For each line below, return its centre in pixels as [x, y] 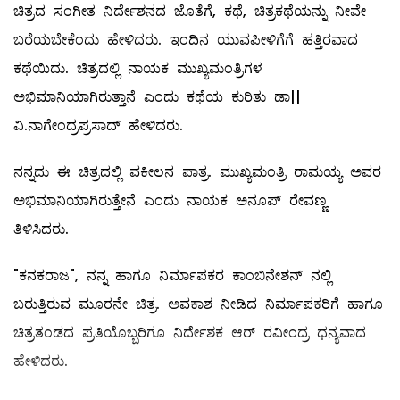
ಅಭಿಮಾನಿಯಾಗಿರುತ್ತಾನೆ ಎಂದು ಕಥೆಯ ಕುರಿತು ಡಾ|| [157, 97]
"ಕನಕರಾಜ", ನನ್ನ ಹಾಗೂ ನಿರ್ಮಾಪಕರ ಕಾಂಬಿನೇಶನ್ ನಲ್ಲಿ [172, 276]
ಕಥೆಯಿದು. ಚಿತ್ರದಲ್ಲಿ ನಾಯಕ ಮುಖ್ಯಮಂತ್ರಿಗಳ [138, 69]
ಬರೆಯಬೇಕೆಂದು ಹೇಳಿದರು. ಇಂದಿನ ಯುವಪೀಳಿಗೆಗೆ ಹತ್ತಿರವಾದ [186, 40]
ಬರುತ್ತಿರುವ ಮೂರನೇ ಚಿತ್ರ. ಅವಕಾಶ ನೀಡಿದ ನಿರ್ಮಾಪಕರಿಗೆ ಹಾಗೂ [198, 304]
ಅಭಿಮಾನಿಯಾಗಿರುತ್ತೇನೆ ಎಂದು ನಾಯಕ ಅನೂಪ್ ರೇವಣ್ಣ [170, 201]
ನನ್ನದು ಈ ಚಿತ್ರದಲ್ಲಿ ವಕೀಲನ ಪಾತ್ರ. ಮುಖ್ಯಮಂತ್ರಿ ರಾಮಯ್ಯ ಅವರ [197, 172]
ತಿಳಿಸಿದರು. [41, 229]
